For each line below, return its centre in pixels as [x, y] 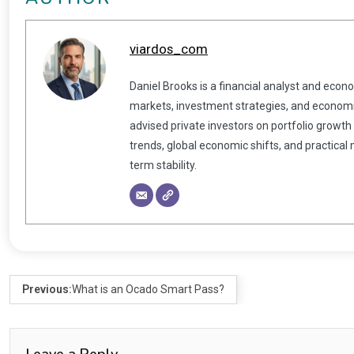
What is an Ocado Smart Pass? [148, 289]
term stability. [163, 165]
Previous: [47, 289]
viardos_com [169, 49]
